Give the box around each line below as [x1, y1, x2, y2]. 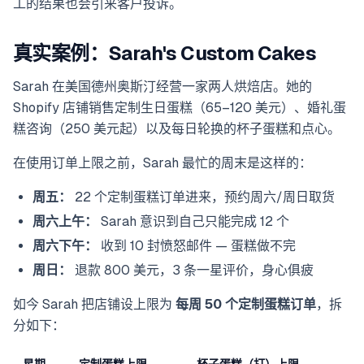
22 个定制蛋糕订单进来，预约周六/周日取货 [71, 189, 335, 206]
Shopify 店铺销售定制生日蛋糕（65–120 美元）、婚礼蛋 [13, 100, 346, 116]
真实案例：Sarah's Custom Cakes [13, 42, 316, 65]
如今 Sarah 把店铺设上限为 [13, 297, 175, 313]
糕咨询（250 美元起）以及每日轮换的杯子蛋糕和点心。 [13, 121, 340, 137]
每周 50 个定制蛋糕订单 [175, 297, 316, 313]
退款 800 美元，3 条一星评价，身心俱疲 [71, 262, 314, 279]
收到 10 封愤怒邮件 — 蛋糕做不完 [97, 238, 296, 254]
